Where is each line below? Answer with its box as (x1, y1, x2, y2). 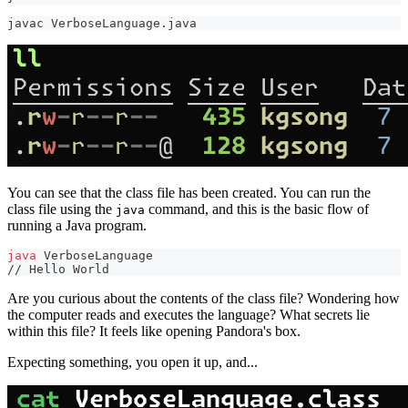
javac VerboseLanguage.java (7, 16, 197, 31)
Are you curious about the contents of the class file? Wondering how (7, 291, 400, 307)
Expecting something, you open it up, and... (7, 354, 258, 371)
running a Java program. (7, 218, 147, 234)
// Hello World (7, 262, 109, 277)
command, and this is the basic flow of (145, 201, 369, 218)
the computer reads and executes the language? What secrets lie (7, 307, 370, 323)
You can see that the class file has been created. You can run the (7, 185, 371, 201)
